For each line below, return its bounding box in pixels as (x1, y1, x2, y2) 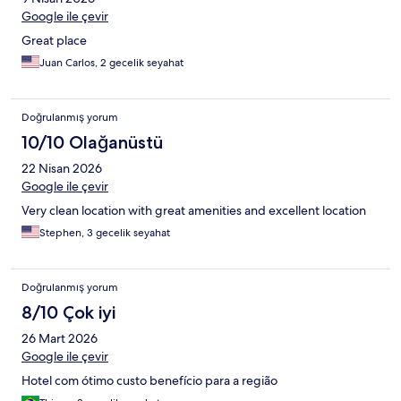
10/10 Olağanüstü (21, 132, 163, 154)
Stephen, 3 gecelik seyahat (39, 226, 170, 241)
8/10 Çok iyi (21, 302, 115, 324)
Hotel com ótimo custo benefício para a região (21, 372, 277, 389)
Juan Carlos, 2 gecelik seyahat (39, 55, 183, 71)
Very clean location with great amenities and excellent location (21, 202, 366, 219)
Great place (21, 32, 87, 49)
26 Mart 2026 (21, 330, 98, 347)
